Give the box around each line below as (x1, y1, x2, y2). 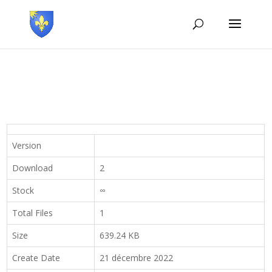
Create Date (12, 252, 61, 263)
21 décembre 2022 (100, 252, 174, 263)
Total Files (12, 207, 53, 219)
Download (12, 162, 53, 174)
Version (12, 140, 42, 151)
